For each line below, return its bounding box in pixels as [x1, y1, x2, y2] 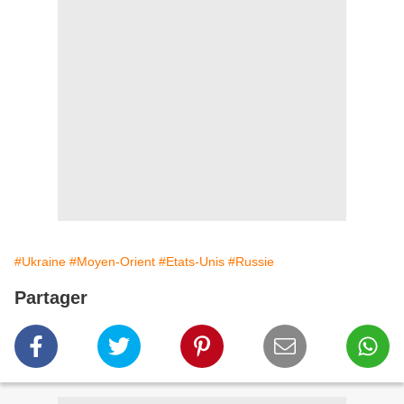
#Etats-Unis [159, 254, 225, 270]
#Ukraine [14, 254, 66, 270]
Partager [14, 288, 87, 308]
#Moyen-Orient [69, 254, 155, 270]
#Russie [228, 254, 274, 270]
